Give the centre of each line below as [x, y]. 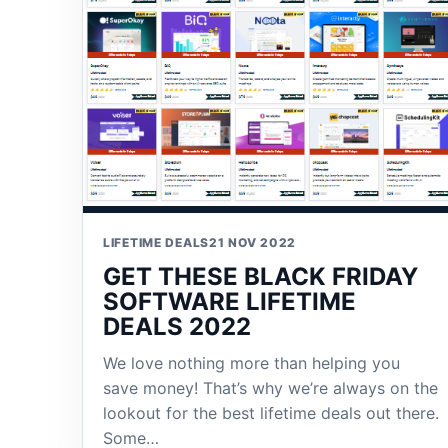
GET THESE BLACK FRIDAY [260, 276]
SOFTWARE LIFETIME [229, 301]
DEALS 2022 [177, 326]
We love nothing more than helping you [251, 362]
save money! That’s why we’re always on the [270, 387]
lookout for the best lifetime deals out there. [271, 412]
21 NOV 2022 [253, 242]
